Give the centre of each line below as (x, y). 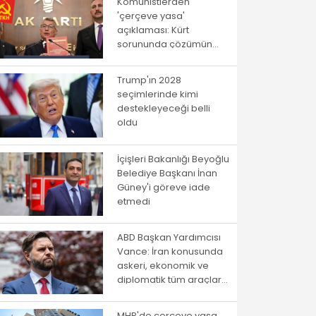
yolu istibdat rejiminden (170, 59)
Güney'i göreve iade (164, 187)
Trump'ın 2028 (149, 80)
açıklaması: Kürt (153, 30)
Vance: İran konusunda (170, 251)
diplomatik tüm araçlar (169, 279)
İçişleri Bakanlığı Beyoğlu (173, 159)
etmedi (134, 201)
